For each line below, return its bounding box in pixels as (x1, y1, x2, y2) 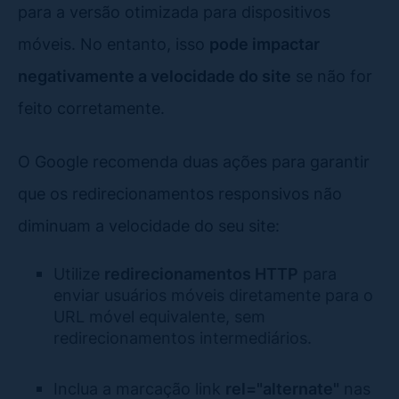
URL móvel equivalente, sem (53, 305, 265, 326)
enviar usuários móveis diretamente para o (53, 284, 373, 305)
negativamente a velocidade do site (18, 65, 291, 85)
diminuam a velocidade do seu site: (18, 215, 280, 235)
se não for (291, 65, 372, 85)
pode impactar (209, 33, 320, 53)
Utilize (53, 263, 104, 283)
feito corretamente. (18, 97, 165, 118)
